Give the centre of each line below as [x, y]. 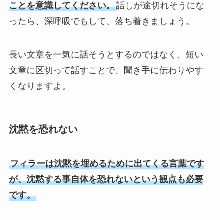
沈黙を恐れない [43, 129]
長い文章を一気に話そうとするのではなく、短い [106, 55]
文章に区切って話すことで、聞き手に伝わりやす [106, 70]
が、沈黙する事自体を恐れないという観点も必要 [106, 179]
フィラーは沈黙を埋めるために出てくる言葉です [107, 163]
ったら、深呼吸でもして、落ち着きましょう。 [101, 21]
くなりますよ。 [40, 86]
